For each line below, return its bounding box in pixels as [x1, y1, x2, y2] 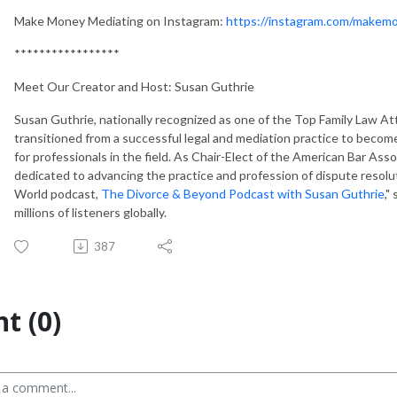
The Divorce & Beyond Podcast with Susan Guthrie [101, 185, 385, 201]
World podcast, [14, 185, 101, 201]
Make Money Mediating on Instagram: [14, 12, 226, 28]
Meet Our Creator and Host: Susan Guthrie [14, 78, 254, 94]
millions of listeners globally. [14, 204, 167, 220]
